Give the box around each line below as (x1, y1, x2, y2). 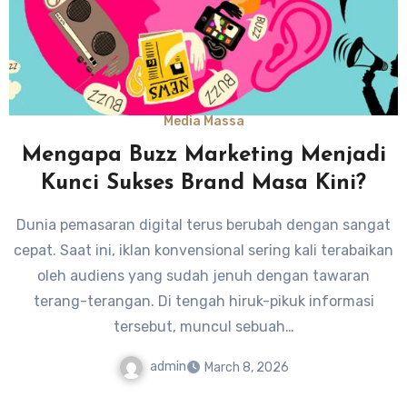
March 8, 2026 (203, 359, 289, 375)
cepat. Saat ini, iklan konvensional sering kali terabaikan (14, 242, 393, 260)
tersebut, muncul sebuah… (113, 318, 294, 336)
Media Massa (163, 114, 244, 130)
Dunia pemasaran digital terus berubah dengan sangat (16, 216, 391, 234)
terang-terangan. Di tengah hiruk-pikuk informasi (33, 293, 374, 311)
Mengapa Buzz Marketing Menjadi (21, 144, 386, 167)
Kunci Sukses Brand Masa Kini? (41, 173, 366, 195)
